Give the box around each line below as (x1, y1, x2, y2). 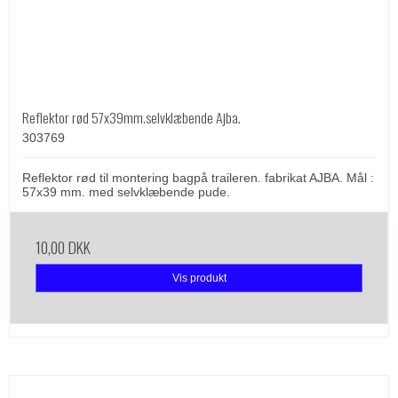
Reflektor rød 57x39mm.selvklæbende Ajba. (22, 107, 241, 129)
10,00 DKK (36, 235, 91, 259)
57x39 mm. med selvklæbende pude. (22, 185, 230, 200)
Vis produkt (171, 272, 227, 285)
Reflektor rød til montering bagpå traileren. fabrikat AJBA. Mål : (22, 171, 374, 186)
